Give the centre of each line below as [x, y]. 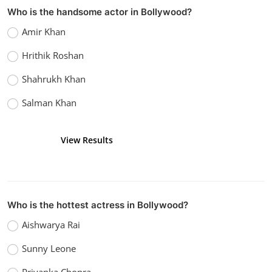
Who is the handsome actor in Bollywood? [100, 12]
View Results [87, 140]
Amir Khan [44, 31]
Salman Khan [49, 102]
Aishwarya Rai [51, 225]
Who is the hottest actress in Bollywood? [98, 205]
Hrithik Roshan [53, 55]
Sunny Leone [49, 249]
